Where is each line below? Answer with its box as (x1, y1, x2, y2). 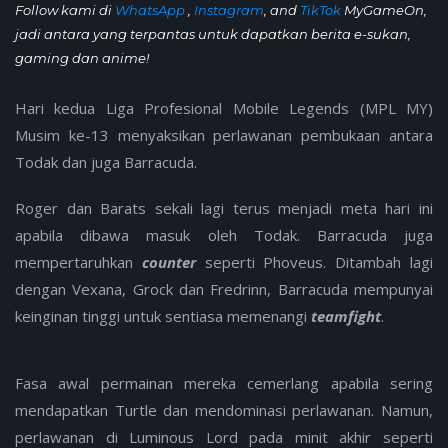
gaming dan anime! (15, 50, 149, 66)
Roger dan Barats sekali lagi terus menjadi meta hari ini (15, 197, 433, 218)
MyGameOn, (341, 2, 427, 18)
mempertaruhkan (15, 251, 142, 272)
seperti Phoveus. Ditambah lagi (204, 251, 434, 272)
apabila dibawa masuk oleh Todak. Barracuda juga (15, 224, 433, 245)
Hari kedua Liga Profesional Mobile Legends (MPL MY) (15, 98, 433, 118)
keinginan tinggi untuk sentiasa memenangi (15, 305, 311, 326)
